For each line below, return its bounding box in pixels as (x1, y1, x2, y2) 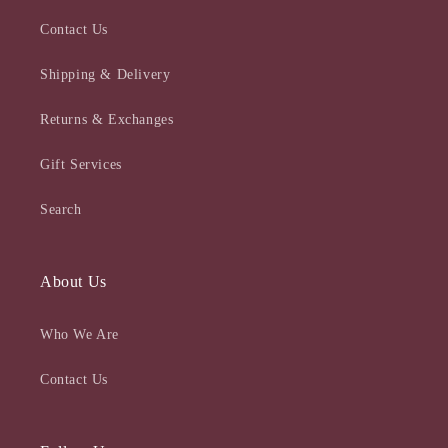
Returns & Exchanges (40, 112, 174, 127)
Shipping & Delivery (40, 67, 171, 82)
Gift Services (40, 157, 122, 172)
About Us (40, 273, 107, 290)
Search (40, 202, 82, 217)
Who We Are (40, 327, 119, 342)
